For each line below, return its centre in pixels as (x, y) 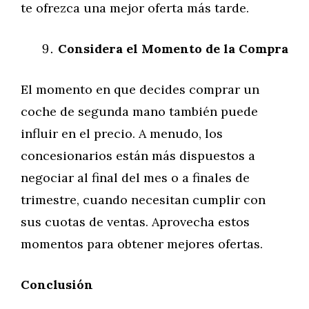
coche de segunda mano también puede (139, 111)
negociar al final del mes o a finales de (135, 178)
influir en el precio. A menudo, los (122, 133)
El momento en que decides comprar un (140, 89)
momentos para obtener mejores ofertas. (142, 244)
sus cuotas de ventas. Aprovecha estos (135, 222)
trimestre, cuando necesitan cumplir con (143, 200)
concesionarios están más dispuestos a (138, 156)
